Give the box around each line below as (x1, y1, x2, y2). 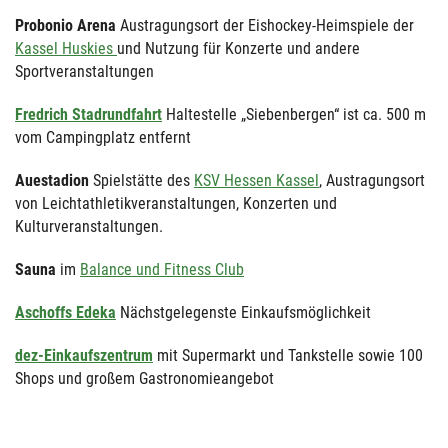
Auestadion (15, 170, 93, 190)
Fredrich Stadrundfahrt (15, 104, 162, 124)
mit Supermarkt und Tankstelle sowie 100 (157, 345, 423, 365)
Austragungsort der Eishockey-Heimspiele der (120, 15, 414, 35)
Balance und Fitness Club (80, 259, 244, 279)
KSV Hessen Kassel (194, 170, 319, 190)
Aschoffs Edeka (15, 302, 116, 322)
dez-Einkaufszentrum (15, 345, 153, 365)
